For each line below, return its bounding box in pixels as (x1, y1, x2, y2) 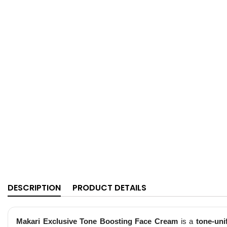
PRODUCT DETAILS (72, 182, 146, 194)
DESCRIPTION (8, 182, 61, 194)
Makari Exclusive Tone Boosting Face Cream (16, 217, 178, 225)
